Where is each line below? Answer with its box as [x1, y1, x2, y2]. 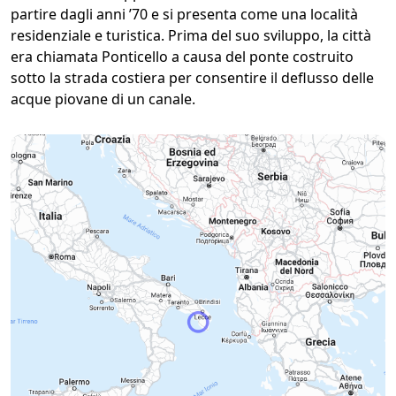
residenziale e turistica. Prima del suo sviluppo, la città [11, 26, 371, 45]
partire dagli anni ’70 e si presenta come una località [11, 4, 358, 24]
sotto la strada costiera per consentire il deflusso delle [11, 68, 374, 88]
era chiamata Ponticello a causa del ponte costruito [11, 47, 354, 66]
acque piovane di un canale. [11, 89, 195, 109]
